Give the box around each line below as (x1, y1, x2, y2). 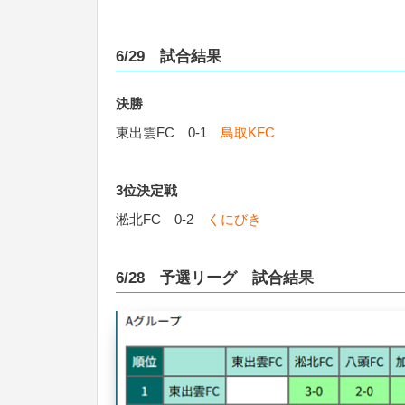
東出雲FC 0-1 (116, 124, 221, 140)
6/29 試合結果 (116, 47, 221, 64)
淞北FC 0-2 (116, 211, 207, 227)
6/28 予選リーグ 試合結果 (116, 268, 314, 286)
